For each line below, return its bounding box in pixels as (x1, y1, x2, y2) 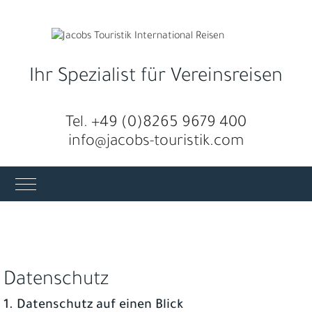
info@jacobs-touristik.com (68, 134, 244, 151)
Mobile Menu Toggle (25, 177, 114, 189)
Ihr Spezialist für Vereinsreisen (29, 68, 283, 88)
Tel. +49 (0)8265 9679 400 (65, 116, 247, 132)
